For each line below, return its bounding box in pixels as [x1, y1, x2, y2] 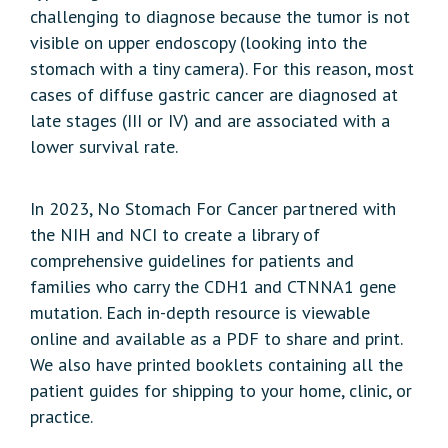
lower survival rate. [30, 135, 178, 159]
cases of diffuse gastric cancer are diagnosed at [30, 83, 398, 107]
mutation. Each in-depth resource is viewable [30, 301, 370, 325]
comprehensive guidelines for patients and [30, 249, 354, 273]
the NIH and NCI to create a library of [30, 223, 320, 247]
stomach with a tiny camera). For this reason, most [30, 57, 414, 81]
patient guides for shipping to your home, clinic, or [30, 379, 412, 403]
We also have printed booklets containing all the [30, 353, 403, 377]
